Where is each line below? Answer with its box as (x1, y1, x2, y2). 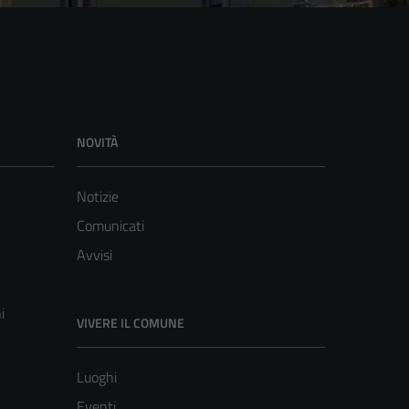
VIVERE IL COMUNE (77, 312, 184, 332)
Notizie (77, 184, 119, 207)
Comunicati (77, 214, 144, 236)
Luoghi (77, 365, 117, 388)
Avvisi (77, 243, 112, 266)
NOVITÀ (77, 131, 118, 152)
